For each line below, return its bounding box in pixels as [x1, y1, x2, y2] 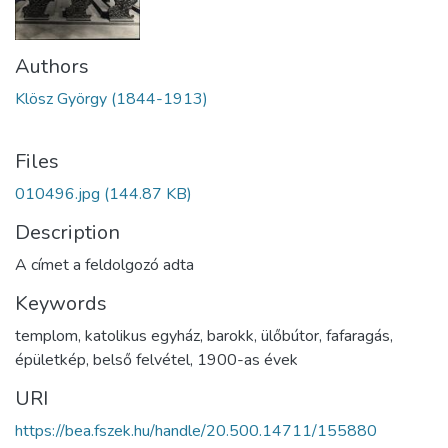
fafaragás [326, 325, 390, 347]
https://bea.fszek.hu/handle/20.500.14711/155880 [15, 420, 377, 442]
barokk [207, 325, 254, 347]
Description [15, 219, 120, 246]
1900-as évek [197, 349, 298, 371]
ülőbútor [261, 325, 319, 347]
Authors [15, 53, 89, 80]
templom [15, 325, 78, 347]
